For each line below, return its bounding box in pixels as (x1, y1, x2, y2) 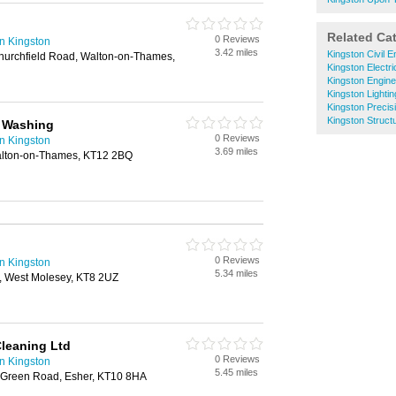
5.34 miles (215, 268, 258, 278)
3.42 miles (215, 47, 258, 57)
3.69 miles (215, 146, 258, 156)
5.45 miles (215, 367, 258, 377)
